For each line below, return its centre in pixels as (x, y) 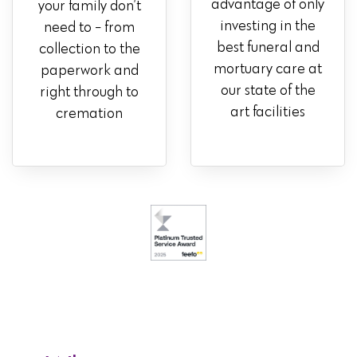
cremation (89, 114)
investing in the (268, 26)
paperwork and (89, 71)
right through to (89, 92)
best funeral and (268, 47)
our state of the (268, 90)
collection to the (89, 49)
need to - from (89, 27)
